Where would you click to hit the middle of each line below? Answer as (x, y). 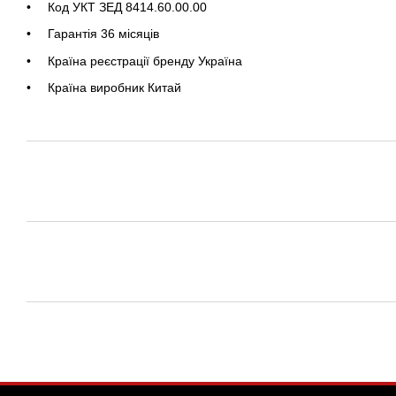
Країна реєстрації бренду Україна (145, 61)
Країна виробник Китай (114, 88)
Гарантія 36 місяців (105, 34)
